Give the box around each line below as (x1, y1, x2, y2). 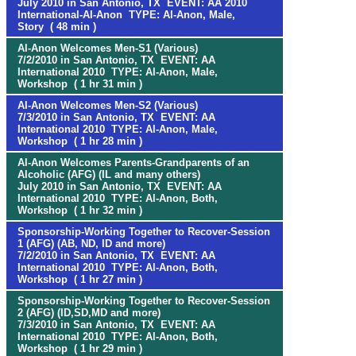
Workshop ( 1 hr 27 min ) (17, 273, 142, 285)
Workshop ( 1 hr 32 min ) (17, 204, 142, 216)
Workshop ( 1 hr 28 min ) (17, 135, 142, 147)
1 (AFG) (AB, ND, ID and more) (17, 238, 165, 250)
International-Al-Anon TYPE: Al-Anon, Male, (17, 9, 235, 21)
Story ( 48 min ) (17, 21, 96, 33)
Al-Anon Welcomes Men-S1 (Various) (17, 42, 198, 54)
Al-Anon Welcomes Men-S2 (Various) (17, 99, 198, 111)
